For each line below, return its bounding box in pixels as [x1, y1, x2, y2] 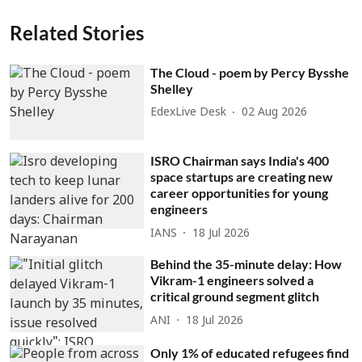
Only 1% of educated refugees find [150, 344, 350, 360]
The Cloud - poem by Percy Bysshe [150, 64, 350, 80]
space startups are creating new [150, 169, 334, 185]
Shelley [150, 80, 194, 96]
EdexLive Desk [150, 106, 227, 120]
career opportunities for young [150, 185, 329, 201]
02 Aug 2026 [242, 106, 308, 120]
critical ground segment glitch [150, 288, 320, 305]
